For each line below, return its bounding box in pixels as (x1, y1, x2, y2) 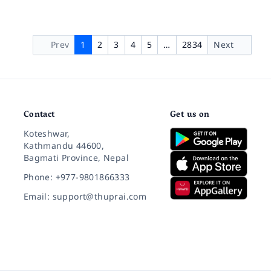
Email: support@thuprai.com (23, 191, 147, 202)
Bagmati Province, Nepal (23, 152, 129, 163)
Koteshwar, (23, 128, 70, 139)
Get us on (170, 107, 210, 123)
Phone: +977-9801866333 (23, 171, 130, 183)
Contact (23, 107, 55, 123)
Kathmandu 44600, (23, 140, 105, 151)
